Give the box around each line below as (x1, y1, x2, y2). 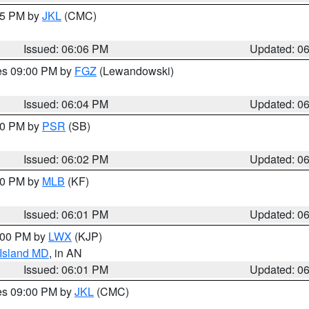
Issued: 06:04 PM (23, 96, 109, 112)
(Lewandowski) (97, 63, 174, 79)
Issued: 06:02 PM (23, 151, 109, 167)
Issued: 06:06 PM (23, 41, 109, 57)
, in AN (49, 245, 82, 261)
